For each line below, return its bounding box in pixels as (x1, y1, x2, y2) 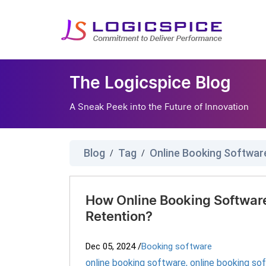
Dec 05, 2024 (85, 241, 135, 252)
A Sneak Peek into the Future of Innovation (69, 101, 249, 112)
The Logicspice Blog (69, 75, 231, 92)
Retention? (85, 210, 153, 223)
